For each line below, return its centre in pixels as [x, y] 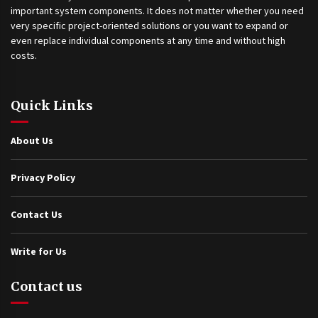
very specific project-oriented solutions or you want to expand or [149, 25]
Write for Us [39, 251]
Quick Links [52, 105]
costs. [24, 55]
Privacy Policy [43, 177]
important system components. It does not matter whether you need [157, 10]
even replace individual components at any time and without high [148, 40]
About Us [32, 140]
